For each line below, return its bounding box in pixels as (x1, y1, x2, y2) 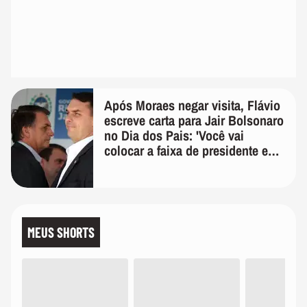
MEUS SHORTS (27, 223, 95, 241)
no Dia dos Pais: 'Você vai (104, 125, 244, 145)
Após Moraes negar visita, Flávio (104, 95, 280, 114)
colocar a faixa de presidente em (104, 140, 278, 160)
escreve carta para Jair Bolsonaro (104, 110, 284, 130)
